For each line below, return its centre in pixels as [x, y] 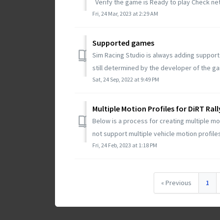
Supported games [123, 42]
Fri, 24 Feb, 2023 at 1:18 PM [125, 145]
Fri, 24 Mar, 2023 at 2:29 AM [125, 13]
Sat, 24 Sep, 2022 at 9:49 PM [126, 79]
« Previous [176, 182]
